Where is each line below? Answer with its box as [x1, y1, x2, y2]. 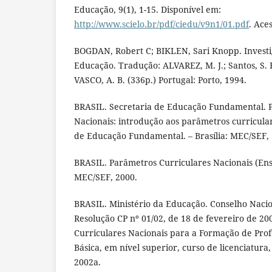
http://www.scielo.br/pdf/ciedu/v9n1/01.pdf [74, 18, 249, 30]
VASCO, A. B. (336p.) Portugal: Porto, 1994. [74, 73, 246, 86]
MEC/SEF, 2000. [74, 171, 137, 183]
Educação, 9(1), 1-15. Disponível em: [74, 3, 221, 15]
